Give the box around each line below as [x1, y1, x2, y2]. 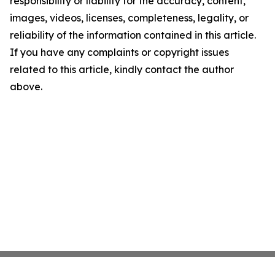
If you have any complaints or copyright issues [10, 46, 229, 58]
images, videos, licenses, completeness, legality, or [10, 12, 249, 24]
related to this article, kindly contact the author [10, 63, 234, 76]
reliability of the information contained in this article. [10, 29, 256, 41]
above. [10, 80, 42, 93]
